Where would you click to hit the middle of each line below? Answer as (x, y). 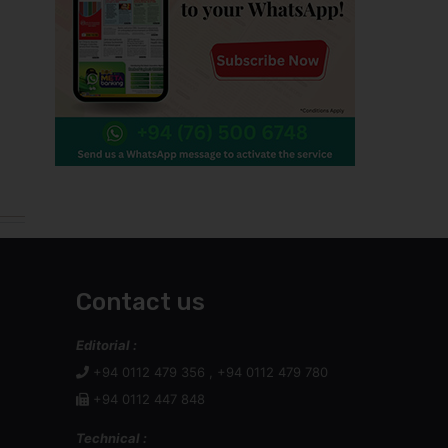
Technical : (111, 438)
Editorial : (106, 345)
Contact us (140, 302)
